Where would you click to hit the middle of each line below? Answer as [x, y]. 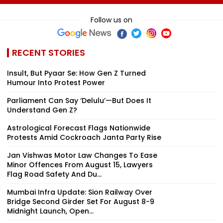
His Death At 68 [118, 7]
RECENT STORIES [49, 52]
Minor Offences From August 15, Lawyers [80, 165]
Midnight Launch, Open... [50, 211]
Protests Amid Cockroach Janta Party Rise [84, 137]
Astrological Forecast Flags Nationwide [79, 128]
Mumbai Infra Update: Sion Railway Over [80, 192]
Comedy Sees [195, 7]
